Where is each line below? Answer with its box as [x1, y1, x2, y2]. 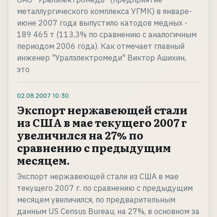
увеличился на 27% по [17, 127, 143, 143]
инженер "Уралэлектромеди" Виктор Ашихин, [17, 53, 186, 63]
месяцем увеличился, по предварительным [17, 195, 175, 205]
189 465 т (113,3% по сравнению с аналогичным [17, 30, 197, 40]
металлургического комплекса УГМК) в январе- [17, 6, 192, 16]
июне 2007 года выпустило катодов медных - [17, 18, 187, 28]
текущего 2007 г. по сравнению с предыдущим [17, 183, 193, 193]
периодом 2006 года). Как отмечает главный [17, 41, 185, 51]
